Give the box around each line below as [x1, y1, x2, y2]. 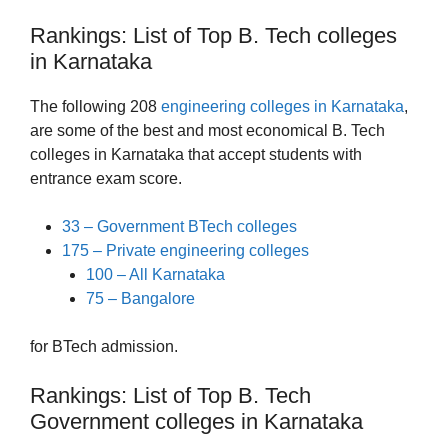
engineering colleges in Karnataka [161, 98, 404, 116]
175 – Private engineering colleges [62, 242, 309, 260]
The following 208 [30, 98, 161, 116]
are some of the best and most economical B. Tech [30, 122, 385, 140]
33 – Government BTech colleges [62, 218, 297, 236]
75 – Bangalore [86, 290, 195, 308]
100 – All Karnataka [86, 266, 225, 284]
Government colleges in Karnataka [30, 409, 363, 435]
